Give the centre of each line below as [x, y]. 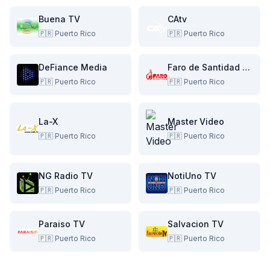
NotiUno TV [192, 176]
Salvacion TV [196, 224]
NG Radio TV [66, 176]
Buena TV [59, 19]
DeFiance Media [73, 67]
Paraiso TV [62, 224]
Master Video [196, 121]
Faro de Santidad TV [246, 67]
